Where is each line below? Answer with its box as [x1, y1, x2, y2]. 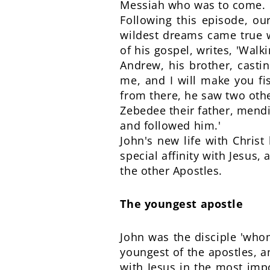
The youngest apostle [120, 196, 243, 211]
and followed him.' [120, 118, 221, 133]
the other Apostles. [120, 163, 222, 178]
